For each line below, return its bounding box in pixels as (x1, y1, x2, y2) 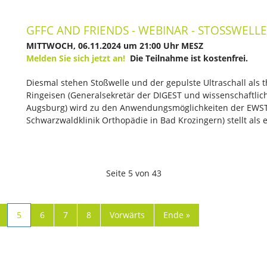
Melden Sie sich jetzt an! (26, 52, 125, 64)
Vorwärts (110, 209, 145, 221)
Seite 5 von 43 (105, 167, 162, 179)
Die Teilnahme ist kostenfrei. (125, 52, 248, 64)
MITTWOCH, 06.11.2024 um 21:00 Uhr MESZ (26, 40, 203, 51)
